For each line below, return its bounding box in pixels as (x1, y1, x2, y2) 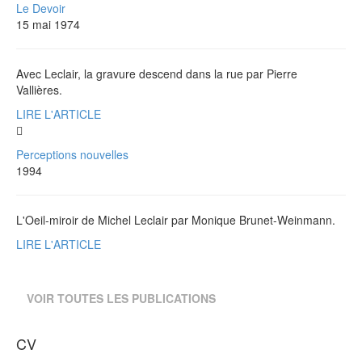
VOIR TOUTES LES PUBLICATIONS (27, 289, 216, 306)
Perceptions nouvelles (16, 145, 128, 162)
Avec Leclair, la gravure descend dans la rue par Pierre (16, 65, 297, 82)
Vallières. (16, 81, 62, 98)
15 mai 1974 (16, 15, 80, 32)
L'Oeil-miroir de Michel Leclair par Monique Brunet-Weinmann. (16, 211, 335, 228)
